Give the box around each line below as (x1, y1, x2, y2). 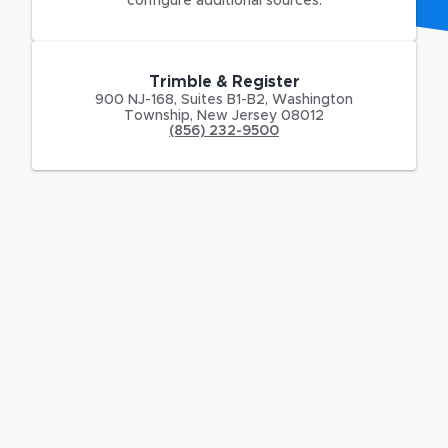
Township (124, 108, 190, 123)
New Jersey (197, 108, 277, 123)
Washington (272, 92, 353, 107)
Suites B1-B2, (177, 92, 268, 107)
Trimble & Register (148, 73, 300, 90)
